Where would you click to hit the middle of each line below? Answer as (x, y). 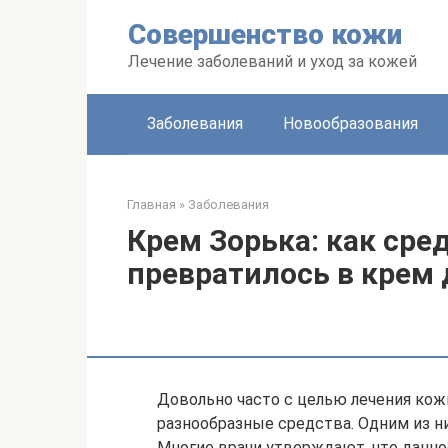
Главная (151, 204)
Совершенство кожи (265, 34)
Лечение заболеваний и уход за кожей (272, 61)
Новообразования (350, 123)
